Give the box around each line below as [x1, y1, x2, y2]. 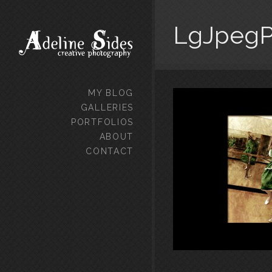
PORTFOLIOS [71, 117, 134, 127]
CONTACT [86, 146, 134, 156]
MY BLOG [88, 88, 134, 98]
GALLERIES [80, 103, 134, 112]
